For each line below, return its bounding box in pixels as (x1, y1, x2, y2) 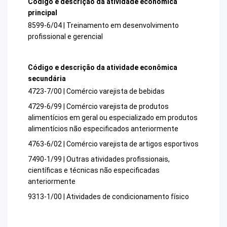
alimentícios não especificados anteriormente (28, 125, 178, 133)
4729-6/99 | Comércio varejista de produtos (28, 102, 169, 111)
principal (28, 8, 57, 17)
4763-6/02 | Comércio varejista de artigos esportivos (28, 140, 199, 148)
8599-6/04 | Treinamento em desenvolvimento (28, 21, 179, 29)
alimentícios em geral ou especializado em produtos (28, 113, 198, 122)
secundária (28, 74, 66, 83)
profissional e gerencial (28, 32, 103, 41)
